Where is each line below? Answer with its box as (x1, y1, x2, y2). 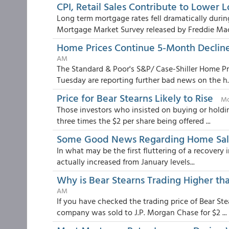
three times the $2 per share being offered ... (57, 114, 211, 127)
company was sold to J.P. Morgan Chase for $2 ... (57, 206, 227, 218)
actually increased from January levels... (57, 155, 195, 168)
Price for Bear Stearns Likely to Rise (57, 90, 213, 105)
